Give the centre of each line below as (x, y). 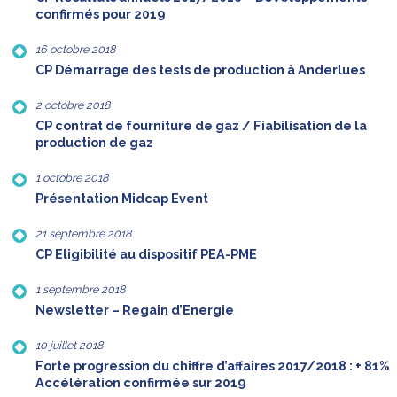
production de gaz (94, 143)
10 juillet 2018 (69, 346)
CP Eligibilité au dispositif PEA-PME (146, 255)
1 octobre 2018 (72, 178)
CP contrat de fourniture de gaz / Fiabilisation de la (201, 126)
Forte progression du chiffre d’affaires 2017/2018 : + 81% (213, 366)
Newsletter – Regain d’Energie (135, 311)
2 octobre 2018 (73, 105)
